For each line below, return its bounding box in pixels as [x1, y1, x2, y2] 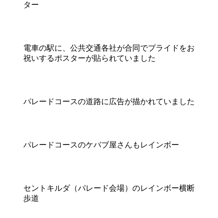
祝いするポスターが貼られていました [23, 54, 156, 63]
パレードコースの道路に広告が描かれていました [23, 97, 195, 106]
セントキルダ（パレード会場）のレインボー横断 [23, 184, 195, 193]
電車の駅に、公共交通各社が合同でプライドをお [23, 44, 195, 53]
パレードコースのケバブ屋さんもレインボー [23, 141, 179, 149]
